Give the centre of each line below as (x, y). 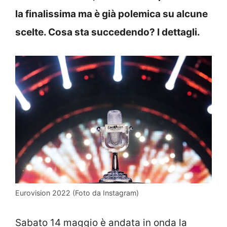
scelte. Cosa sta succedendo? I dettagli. (108, 32)
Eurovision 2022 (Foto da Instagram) (77, 193)
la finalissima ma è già (67, 14)
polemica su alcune (163, 14)
